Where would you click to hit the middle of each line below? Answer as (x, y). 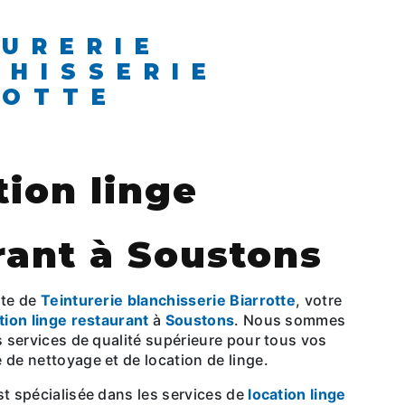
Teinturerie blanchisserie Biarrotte (168, 301)
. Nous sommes (290, 320)
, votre (319, 301)
